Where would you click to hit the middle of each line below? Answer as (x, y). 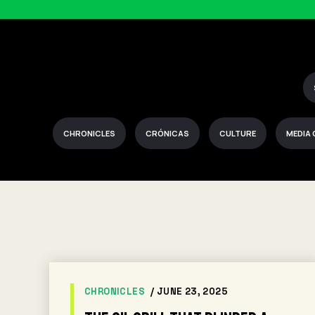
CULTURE (238, 133)
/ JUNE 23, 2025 (189, 291)
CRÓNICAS (167, 133)
